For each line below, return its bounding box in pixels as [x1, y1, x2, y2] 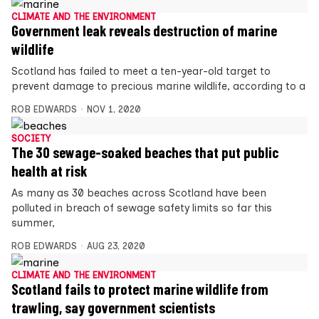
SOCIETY [11, 132, 51, 144]
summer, [11, 216, 55, 229]
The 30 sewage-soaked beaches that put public [11, 143, 278, 161]
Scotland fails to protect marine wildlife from [11, 280, 268, 298]
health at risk [11, 162, 87, 179]
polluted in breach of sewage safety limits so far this [11, 201, 272, 214]
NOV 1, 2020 [86, 103, 141, 115]
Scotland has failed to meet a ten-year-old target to [11, 64, 271, 78]
